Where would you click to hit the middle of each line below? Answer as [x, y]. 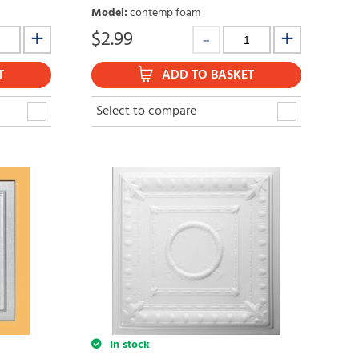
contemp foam [165, 14]
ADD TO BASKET [208, 76]
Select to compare [146, 112]
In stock [128, 345]
